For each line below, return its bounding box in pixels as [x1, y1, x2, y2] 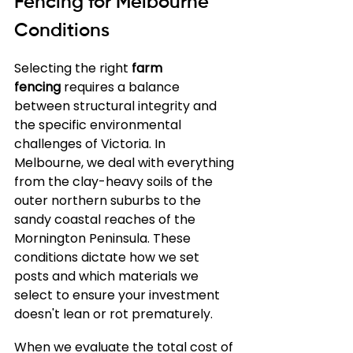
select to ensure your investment [14, 286, 223, 304]
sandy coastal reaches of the [14, 210, 199, 229]
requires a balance [61, 78, 183, 96]
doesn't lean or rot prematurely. [14, 305, 213, 323]
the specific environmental [14, 116, 184, 134]
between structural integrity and [14, 97, 220, 115]
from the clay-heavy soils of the [14, 173, 216, 191]
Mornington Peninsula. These [14, 229, 194, 247]
